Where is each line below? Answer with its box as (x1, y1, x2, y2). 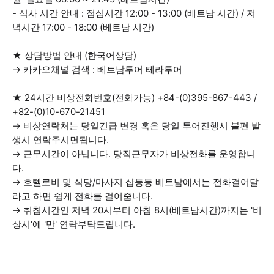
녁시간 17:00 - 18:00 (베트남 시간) (12, 21, 154, 33)
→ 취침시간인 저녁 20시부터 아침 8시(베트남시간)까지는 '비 (12, 204, 262, 216)
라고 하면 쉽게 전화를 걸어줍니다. (12, 190, 153, 202)
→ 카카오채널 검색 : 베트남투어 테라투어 (12, 64, 182, 75)
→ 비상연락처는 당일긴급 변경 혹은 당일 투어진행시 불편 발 (12, 120, 261, 131)
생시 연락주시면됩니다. (12, 134, 109, 146)
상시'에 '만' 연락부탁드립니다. (12, 218, 135, 230)
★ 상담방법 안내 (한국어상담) (12, 50, 136, 61)
